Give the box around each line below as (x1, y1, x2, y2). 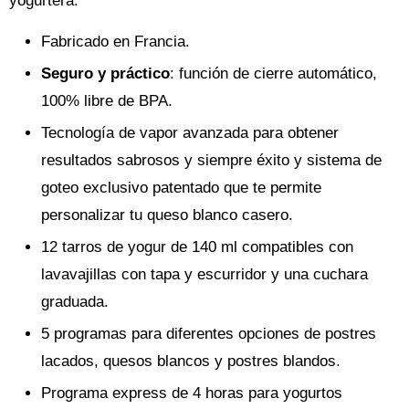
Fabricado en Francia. (41, 33, 190, 50)
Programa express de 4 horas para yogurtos (41, 384, 342, 402)
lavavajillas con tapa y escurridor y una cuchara (41, 266, 368, 283)
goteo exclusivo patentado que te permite (41, 179, 321, 196)
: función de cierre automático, (170, 65, 377, 82)
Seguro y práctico (41, 65, 170, 82)
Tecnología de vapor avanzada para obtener (41, 124, 339, 142)
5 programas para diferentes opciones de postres (41, 325, 376, 342)
